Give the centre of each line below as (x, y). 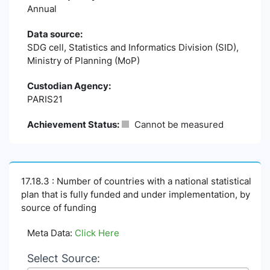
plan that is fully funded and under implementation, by (136, 195)
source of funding (59, 208)
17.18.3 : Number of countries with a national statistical (136, 181)
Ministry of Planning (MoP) (83, 61)
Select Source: (64, 259)
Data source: (55, 34)
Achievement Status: (73, 125)
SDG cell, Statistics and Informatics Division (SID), (133, 48)
